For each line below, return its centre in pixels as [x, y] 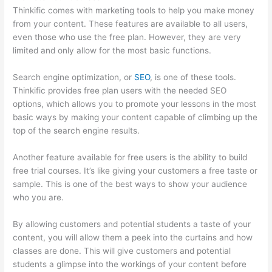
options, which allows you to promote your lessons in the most [135, 104]
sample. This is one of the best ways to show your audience [130, 184]
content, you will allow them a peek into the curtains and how [133, 238]
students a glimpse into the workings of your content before [130, 264]
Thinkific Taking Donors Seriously [131, 198]
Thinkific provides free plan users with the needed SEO [120, 91]
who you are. [40, 198]
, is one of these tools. [193, 77]
